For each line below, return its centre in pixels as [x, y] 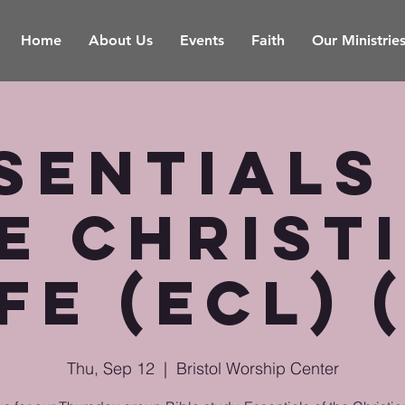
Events [202, 40]
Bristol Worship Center [257, 368]
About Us [121, 40]
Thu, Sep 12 [110, 368]
